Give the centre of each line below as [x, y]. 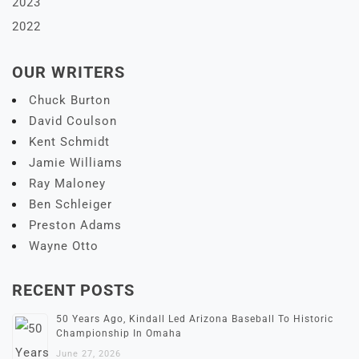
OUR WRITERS [69, 73]
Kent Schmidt [69, 142]
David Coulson [73, 121]
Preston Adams [75, 226]
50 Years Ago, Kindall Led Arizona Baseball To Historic [195, 319]
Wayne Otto [64, 246]
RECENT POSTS [73, 290]
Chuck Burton [70, 101]
